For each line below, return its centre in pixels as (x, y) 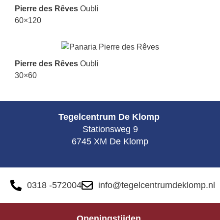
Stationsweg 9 (110, 129)
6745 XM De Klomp (110, 142)
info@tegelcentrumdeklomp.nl (156, 185)
